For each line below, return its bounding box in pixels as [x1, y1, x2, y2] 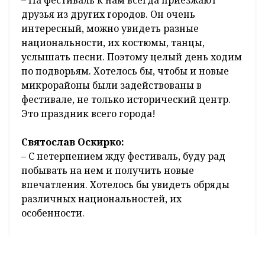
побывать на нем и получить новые [21, 163, 194, 177]
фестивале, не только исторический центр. [21, 92, 231, 106]
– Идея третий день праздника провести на [21, 248, 234, 262]
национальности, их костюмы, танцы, [21, 35, 205, 49]
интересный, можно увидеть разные [21, 21, 199, 35]
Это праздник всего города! [21, 106, 156, 120]
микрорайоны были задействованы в [21, 78, 202, 92]
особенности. [21, 206, 85, 219]
